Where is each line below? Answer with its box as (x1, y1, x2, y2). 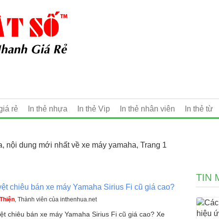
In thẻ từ (185, 104, 213, 113)
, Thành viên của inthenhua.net (15, 196, 97, 203)
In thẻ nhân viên (120, 104, 175, 113)
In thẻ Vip (77, 104, 110, 113)
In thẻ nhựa (28, 104, 67, 113)
